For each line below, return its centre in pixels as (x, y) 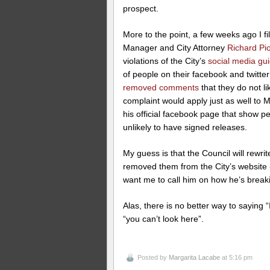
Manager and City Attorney (175, 48)
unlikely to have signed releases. (185, 127)
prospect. (141, 9)
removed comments (161, 88)
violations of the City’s (166, 61)
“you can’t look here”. (164, 219)
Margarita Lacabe (195, 257)
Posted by (153, 257)
